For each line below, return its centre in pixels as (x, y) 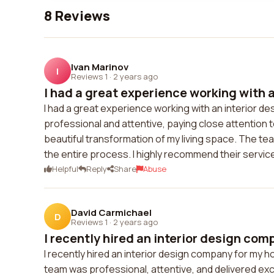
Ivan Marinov (100, 67)
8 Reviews (77, 16)
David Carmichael (111, 212)
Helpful (65, 169)
